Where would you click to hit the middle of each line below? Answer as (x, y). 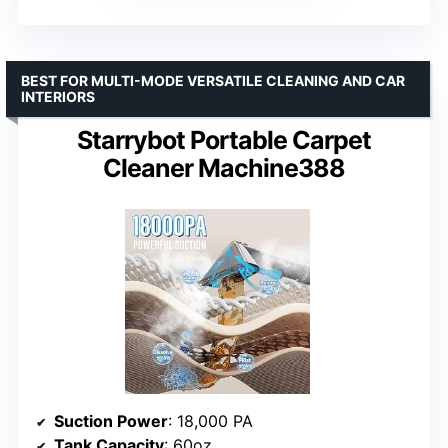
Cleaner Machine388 (224, 167)
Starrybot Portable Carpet (224, 139)
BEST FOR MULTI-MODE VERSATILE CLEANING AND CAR (213, 80)
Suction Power (111, 420)
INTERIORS (58, 96)
